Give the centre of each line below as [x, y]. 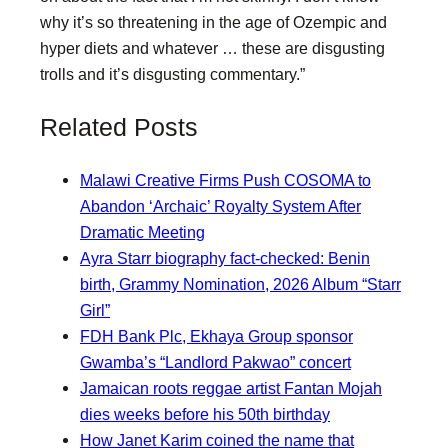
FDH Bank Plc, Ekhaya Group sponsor [216, 336]
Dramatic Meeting [142, 232]
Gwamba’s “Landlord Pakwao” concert [215, 362]
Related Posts [119, 127]
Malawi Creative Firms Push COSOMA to [225, 180]
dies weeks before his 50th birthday [205, 414]
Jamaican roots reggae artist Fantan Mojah [231, 388]
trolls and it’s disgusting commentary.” [172, 74]
